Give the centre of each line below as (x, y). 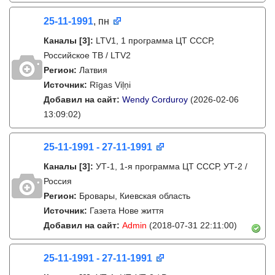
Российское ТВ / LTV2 (87, 55)
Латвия (93, 70)
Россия (58, 181)
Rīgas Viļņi (110, 85)
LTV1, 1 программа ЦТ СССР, (155, 41)
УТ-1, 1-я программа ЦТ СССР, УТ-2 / (172, 166)
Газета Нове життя (127, 211)
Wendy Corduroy (155, 99)
